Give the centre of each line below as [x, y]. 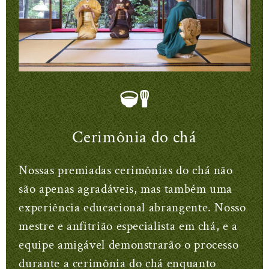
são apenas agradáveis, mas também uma [126, 189]
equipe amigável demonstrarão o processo [129, 245]
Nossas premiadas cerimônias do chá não [126, 171]
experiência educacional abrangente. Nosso [132, 208]
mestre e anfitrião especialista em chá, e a [128, 226]
